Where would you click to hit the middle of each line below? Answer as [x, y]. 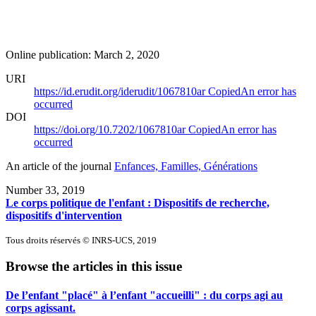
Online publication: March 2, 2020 [83, 54]
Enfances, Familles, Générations [186, 166]
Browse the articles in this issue [94, 267]
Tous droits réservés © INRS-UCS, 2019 [81, 240]
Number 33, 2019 [45, 190]
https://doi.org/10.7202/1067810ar [111, 129]
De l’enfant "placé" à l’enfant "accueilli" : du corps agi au [144, 296]
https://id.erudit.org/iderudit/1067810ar [121, 91]
